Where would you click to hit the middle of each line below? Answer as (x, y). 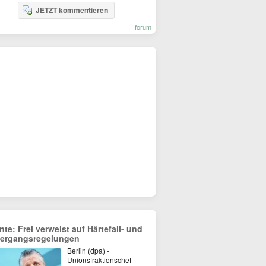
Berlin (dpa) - (88, 250)
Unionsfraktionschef (99, 260)
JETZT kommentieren (72, 10)
